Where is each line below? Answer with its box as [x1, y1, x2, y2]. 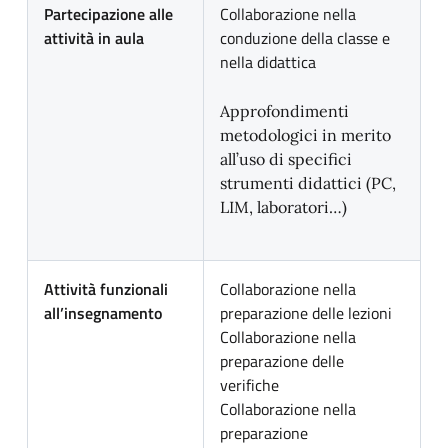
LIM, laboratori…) [220, 197, 347, 217]
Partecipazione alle [44, 2, 173, 26]
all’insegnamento [44, 301, 162, 325]
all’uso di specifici [220, 149, 352, 169]
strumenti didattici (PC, [220, 173, 396, 193]
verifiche [220, 373, 279, 397]
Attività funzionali [44, 277, 168, 301]
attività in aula [44, 26, 144, 50]
